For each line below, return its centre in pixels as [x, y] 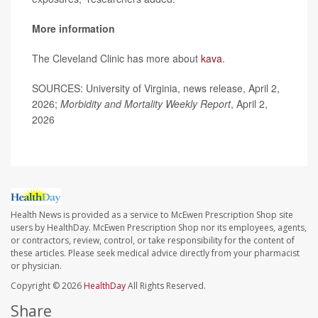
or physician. [36, 266]
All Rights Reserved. [166, 286]
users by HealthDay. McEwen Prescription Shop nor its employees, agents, [159, 228]
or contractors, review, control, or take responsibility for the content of [153, 241]
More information [73, 28]
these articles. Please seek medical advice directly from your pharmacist [155, 253]
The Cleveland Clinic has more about [116, 58]
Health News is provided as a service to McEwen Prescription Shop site [152, 215]
